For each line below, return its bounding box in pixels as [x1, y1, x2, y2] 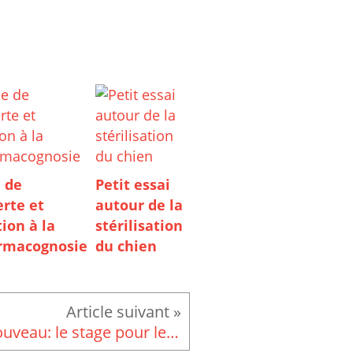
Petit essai [95, 175, 171, 195]
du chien [95, 236, 158, 256]
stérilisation [95, 216, 184, 236]
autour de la [95, 195, 184, 215]
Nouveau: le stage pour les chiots [166, 321, 179, 344]
